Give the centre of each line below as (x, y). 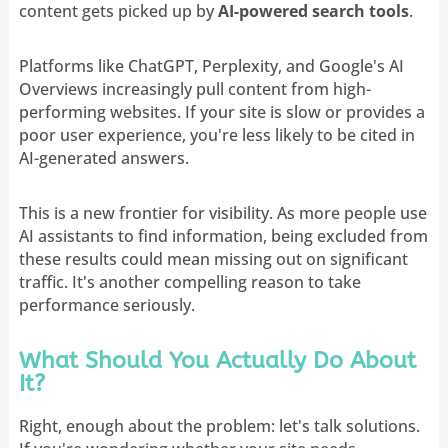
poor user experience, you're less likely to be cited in (216, 134)
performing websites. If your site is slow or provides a (221, 111)
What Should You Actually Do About (217, 360)
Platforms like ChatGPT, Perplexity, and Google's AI (211, 65)
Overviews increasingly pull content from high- (194, 88)
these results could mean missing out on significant (213, 258)
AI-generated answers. (103, 157)
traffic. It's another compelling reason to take (189, 281)
